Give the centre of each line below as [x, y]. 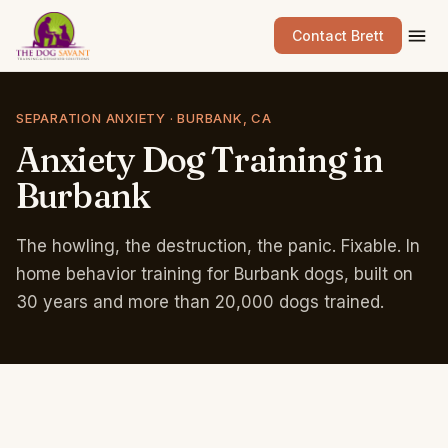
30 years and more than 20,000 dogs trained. [200, 302]
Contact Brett [338, 35]
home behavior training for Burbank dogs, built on [214, 274]
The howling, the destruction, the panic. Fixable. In [218, 246]
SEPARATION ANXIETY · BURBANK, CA [144, 118]
